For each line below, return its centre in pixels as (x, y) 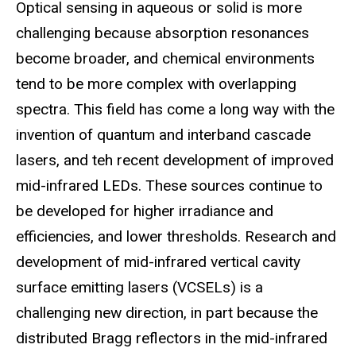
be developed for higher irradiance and (145, 211)
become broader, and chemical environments (165, 58)
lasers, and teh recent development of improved (175, 160)
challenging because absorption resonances (163, 33)
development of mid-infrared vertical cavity (158, 261)
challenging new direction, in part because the (167, 312)
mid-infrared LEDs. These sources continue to (169, 185)
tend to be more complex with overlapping (156, 83)
